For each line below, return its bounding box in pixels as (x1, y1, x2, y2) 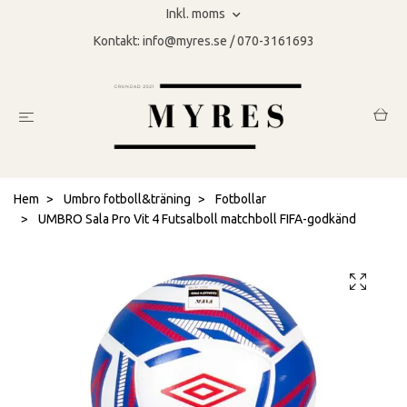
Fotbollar (215, 192, 266, 207)
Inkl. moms (166, 6, 228, 21)
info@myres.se (142, 34, 227, 48)
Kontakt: (93, 34, 143, 48)
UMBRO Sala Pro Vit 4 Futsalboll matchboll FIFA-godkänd (35, 212, 356, 227)
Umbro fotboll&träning (64, 192, 191, 207)
